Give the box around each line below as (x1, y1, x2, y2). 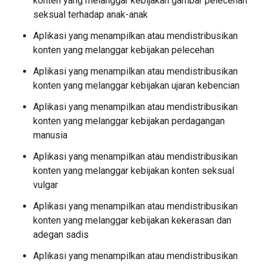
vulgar (33, 179, 58, 190)
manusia (33, 130, 67, 141)
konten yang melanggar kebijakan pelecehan (33, 44, 214, 56)
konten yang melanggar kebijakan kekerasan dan (33, 215, 231, 226)
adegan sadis (33, 229, 89, 240)
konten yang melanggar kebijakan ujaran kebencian (33, 80, 240, 91)
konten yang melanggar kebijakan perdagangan (33, 115, 225, 127)
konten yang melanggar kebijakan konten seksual (33, 165, 234, 176)
